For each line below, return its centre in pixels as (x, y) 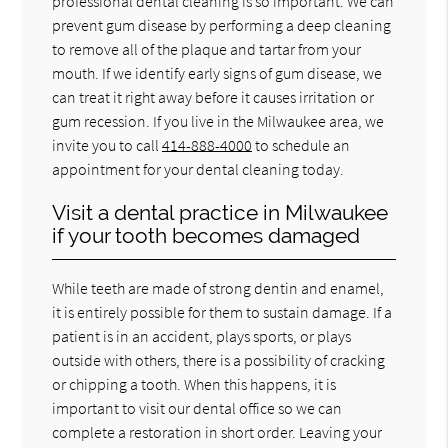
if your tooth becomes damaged (206, 235)
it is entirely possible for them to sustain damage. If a (222, 311)
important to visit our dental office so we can (197, 407)
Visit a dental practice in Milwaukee (220, 212)
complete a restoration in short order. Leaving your (217, 431)
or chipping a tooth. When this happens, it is (194, 383)
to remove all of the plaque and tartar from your (207, 48)
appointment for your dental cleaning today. (198, 168)
